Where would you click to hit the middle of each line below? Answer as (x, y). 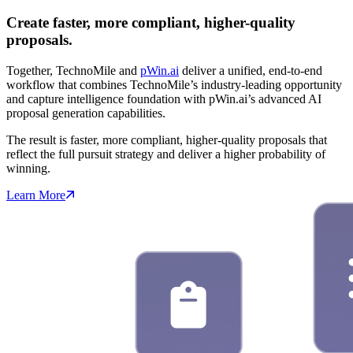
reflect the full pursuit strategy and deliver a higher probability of (166, 154)
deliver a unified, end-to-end (251, 70)
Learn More (36, 195)
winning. (28, 168)
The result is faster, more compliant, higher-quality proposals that (167, 139)
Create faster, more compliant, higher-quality (151, 22)
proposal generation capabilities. (86, 113)
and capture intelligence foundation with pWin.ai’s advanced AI (164, 98)
